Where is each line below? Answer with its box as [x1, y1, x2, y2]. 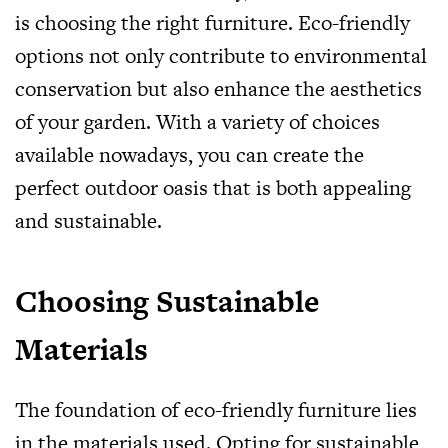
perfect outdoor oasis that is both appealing [15, 173, 411, 202]
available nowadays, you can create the [15, 140, 364, 169]
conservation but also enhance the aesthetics [15, 74, 422, 103]
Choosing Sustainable [15, 280, 319, 322]
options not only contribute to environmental [15, 41, 427, 70]
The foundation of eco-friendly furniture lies [15, 395, 417, 424]
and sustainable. [15, 206, 162, 235]
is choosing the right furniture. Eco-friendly [15, 8, 410, 37]
